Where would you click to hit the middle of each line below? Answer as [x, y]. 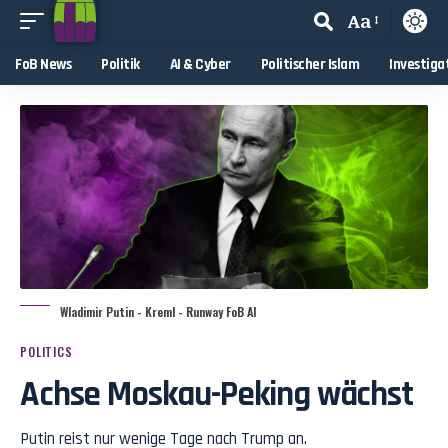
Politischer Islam [309, 64]
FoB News [43, 64]
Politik [120, 64]
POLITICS [46, 351]
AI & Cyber [200, 64]
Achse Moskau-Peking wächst [216, 394]
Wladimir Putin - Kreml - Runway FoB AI [158, 311]
